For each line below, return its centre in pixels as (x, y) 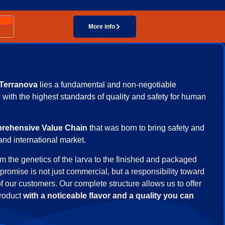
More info (102, 27)
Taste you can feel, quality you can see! (140, 5)
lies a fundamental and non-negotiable (107, 85)
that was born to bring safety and (147, 128)
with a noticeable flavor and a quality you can (108, 195)
